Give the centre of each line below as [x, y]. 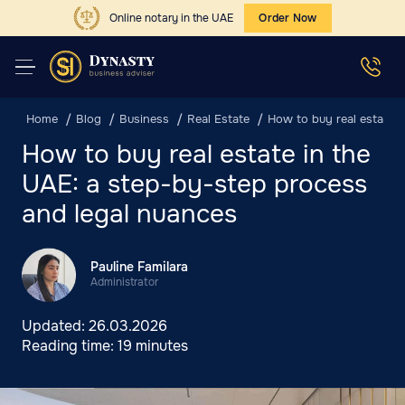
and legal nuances [129, 214]
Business [144, 119]
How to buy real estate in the [196, 155]
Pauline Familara [139, 267]
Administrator [124, 282]
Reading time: [70, 346]
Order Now [288, 18]
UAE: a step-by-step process [194, 184]
